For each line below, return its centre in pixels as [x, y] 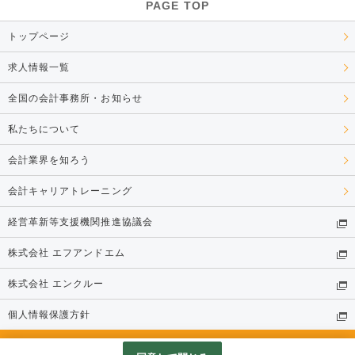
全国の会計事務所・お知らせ [75, 98]
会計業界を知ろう [50, 160]
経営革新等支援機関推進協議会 [80, 222]
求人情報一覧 [39, 67]
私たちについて [44, 129]
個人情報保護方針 [50, 315]
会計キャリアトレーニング [70, 191]
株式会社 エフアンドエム [67, 253]
